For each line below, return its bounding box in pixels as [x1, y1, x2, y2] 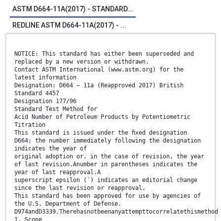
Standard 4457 [14, 90, 59, 97]
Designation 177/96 [14, 98, 76, 105]
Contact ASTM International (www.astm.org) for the [14, 66, 184, 74]
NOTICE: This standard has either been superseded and [14, 50, 194, 58]
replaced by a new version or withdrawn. [14, 58, 149, 66]
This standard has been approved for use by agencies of [14, 192, 201, 200]
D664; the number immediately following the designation [14, 137, 201, 145]
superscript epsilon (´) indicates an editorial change [14, 177, 197, 184]
